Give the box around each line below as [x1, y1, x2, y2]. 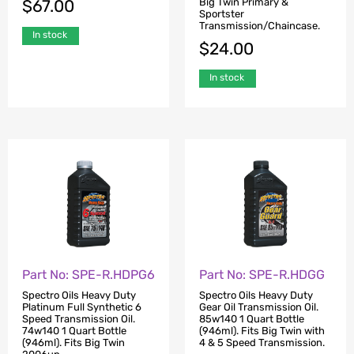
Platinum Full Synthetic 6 [22, 301, 141, 313]
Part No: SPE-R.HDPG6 [22, 266, 155, 282]
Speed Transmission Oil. [22, 313, 135, 325]
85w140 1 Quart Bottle [199, 313, 304, 325]
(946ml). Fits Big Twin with [199, 325, 325, 337]
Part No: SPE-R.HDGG [199, 266, 325, 282]
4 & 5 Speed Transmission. [199, 337, 325, 348]
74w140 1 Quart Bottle [22, 325, 126, 337]
